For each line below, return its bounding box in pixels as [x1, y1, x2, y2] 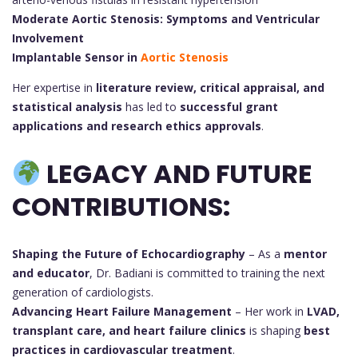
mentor [284, 245, 327, 261]
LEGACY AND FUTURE [41, 156, 313, 193]
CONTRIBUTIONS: [12, 189, 230, 225]
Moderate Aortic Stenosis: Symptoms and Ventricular [12, 11, 320, 27]
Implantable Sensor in [12, 50, 141, 66]
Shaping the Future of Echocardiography [12, 245, 245, 261]
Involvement [12, 30, 84, 46]
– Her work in [232, 303, 307, 319]
